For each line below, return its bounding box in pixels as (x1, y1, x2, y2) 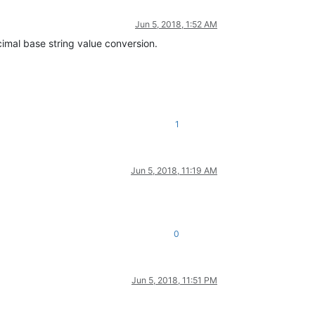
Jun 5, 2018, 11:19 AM (131, 165, 217, 176)
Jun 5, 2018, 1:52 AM (135, 18, 217, 30)
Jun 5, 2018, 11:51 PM (131, 274, 217, 285)
